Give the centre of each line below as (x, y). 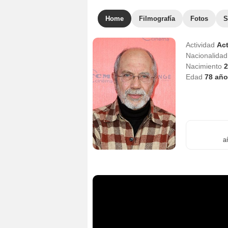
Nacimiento (205, 66)
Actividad (201, 45)
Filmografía (157, 19)
